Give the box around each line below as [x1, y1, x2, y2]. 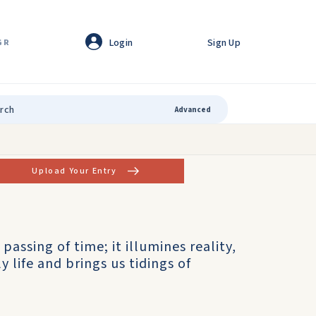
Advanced [174, 104, 211, 115]
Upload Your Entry [32, 164, 117, 177]
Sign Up [207, 36, 241, 50]
